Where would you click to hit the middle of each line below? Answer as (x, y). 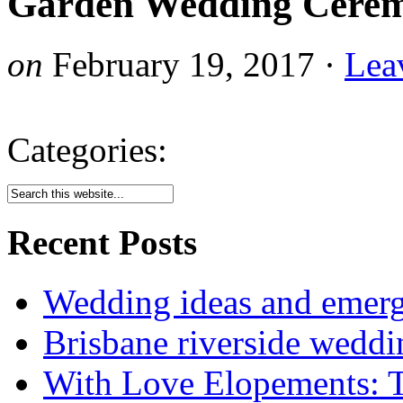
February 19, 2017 (184, 64)
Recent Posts (102, 243)
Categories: (87, 149)
